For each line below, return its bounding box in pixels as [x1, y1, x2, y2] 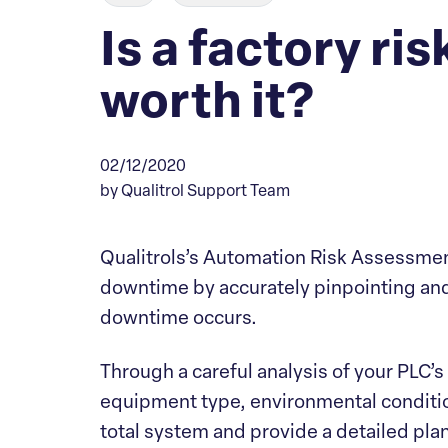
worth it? [100, 81, 314, 129]
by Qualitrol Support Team [100, 184, 290, 200]
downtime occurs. [100, 310, 261, 329]
